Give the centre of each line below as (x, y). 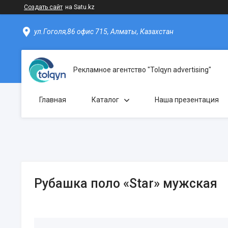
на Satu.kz (80, 7)
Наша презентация (187, 100)
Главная (53, 100)
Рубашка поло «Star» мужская (126, 183)
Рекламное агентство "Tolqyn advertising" (142, 70)
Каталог (105, 100)
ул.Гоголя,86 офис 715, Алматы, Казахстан (104, 32)
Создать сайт (43, 7)
